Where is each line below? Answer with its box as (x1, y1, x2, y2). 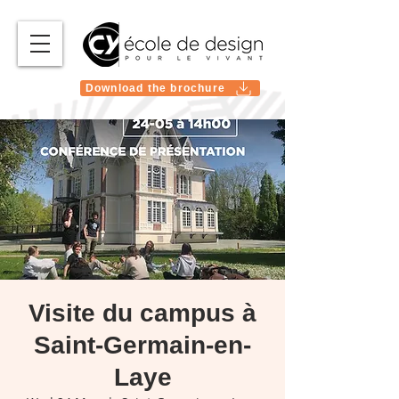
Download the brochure (85, 82, 226, 94)
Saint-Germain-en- (34, 331, 251, 359)
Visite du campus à (28, 299, 256, 327)
